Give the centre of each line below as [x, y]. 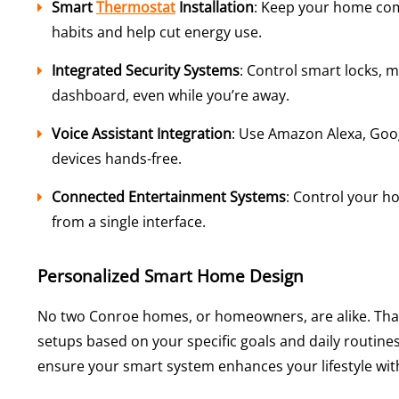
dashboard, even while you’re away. [171, 96]
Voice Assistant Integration [142, 134]
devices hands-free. [117, 159]
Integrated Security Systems [146, 71]
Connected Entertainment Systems [169, 197]
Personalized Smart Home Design [171, 275]
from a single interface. [129, 222]
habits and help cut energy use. [157, 33]
